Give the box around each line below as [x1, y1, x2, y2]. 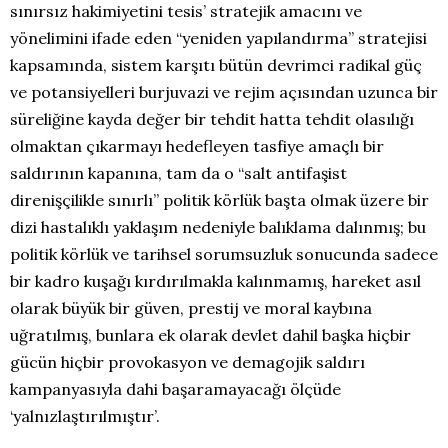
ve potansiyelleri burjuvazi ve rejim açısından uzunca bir [10, 82, 438, 102]
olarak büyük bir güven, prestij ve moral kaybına [10, 298, 372, 318]
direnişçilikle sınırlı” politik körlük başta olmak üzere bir [10, 190, 429, 210]
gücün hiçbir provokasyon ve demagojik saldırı [10, 352, 365, 372]
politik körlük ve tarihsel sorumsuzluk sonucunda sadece [10, 244, 438, 264]
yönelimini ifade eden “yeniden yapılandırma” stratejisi [10, 28, 427, 48]
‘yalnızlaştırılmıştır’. [10, 406, 160, 426]
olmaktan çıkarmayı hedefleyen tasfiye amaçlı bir [10, 136, 384, 156]
